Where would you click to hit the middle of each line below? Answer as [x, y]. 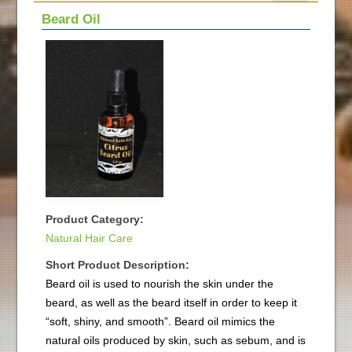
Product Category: [94, 219]
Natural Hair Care [89, 238]
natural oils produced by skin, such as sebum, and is [175, 340]
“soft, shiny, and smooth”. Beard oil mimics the [160, 321]
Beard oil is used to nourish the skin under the [159, 283]
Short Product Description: [117, 264]
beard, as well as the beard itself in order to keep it [171, 302]
